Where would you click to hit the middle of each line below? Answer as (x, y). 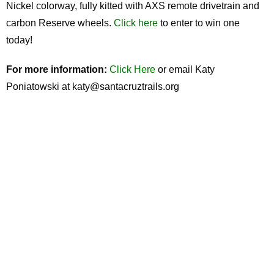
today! (19, 40)
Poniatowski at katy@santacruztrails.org (93, 87)
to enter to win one (199, 23)
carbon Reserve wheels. (60, 23)
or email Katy (185, 70)
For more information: (58, 70)
